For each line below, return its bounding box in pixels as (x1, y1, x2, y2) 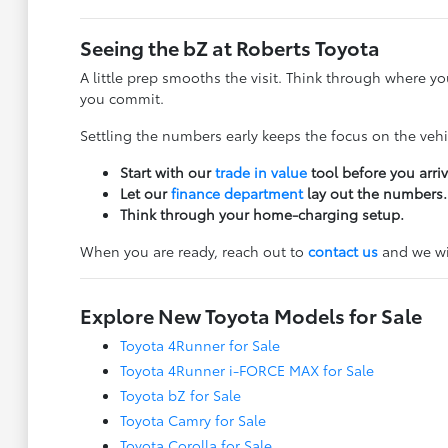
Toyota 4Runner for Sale (119, 334, 280, 355)
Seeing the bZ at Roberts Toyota (79, 32, 380, 61)
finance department (170, 182, 303, 203)
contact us (307, 240, 378, 261)
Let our (119, 182, 171, 203)
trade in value (214, 161, 307, 182)
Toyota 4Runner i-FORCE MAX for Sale (119, 359, 374, 380)
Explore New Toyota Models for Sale (79, 300, 422, 329)
